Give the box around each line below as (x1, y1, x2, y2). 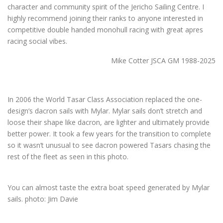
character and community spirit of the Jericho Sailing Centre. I (7, 2, 204, 11)
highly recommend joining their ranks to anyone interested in (7, 13, 203, 23)
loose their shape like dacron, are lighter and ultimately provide (7, 117, 210, 127)
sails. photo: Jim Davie (7, 194, 78, 204)
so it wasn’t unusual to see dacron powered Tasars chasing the (7, 140, 211, 150)
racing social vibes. (7, 36, 67, 46)
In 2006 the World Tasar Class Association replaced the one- (7, 95, 202, 104)
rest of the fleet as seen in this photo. (7, 152, 128, 161)
